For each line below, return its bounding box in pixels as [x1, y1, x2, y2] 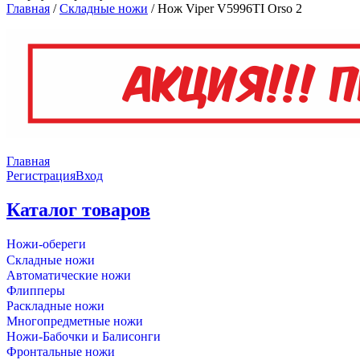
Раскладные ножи [6, 298, 104, 313]
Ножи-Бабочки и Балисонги [6, 329, 161, 343]
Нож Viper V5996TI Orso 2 [157, 2, 302, 15]
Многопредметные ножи [6, 313, 143, 328]
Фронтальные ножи [6, 344, 115, 358]
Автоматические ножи [6, 268, 131, 282]
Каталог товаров [6, 198, 150, 220]
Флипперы [6, 283, 65, 297]
